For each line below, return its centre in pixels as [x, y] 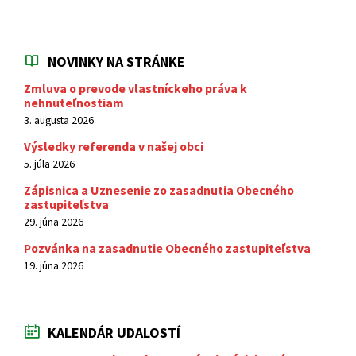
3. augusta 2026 [59, 120]
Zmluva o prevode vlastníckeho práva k [135, 89]
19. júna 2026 [54, 265]
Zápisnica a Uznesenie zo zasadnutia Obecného [159, 190]
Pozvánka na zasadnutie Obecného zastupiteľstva [167, 248]
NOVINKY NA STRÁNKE [116, 62]
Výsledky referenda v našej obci [114, 147]
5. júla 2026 [49, 164]
